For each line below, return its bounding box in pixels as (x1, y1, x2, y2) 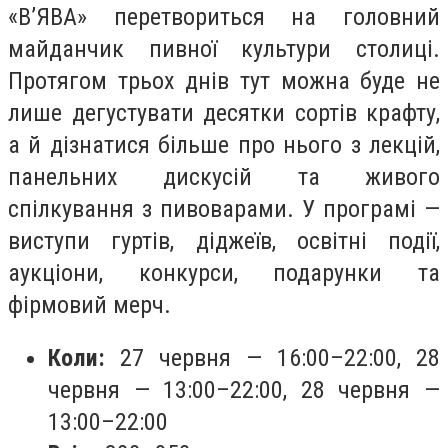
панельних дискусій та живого (8, 162, 440, 191)
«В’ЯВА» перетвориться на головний (8, 2, 440, 31)
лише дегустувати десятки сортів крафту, (8, 98, 440, 127)
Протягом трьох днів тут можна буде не (8, 66, 440, 95)
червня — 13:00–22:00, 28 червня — (48, 376, 440, 405)
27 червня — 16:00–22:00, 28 (105, 344, 440, 373)
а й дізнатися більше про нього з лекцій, (8, 130, 440, 159)
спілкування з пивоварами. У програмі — (8, 194, 440, 223)
